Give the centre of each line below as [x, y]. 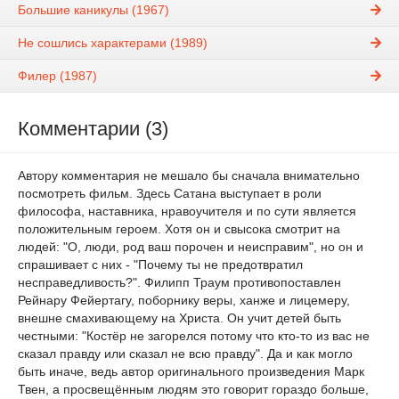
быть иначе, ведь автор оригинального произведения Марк [191, 371]
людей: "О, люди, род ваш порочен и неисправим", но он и [191, 246]
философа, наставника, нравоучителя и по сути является [187, 211]
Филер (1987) [57, 75]
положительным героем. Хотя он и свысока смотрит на [179, 228]
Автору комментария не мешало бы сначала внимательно [189, 175]
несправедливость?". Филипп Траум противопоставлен [179, 282]
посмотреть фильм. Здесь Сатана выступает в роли [170, 193]
